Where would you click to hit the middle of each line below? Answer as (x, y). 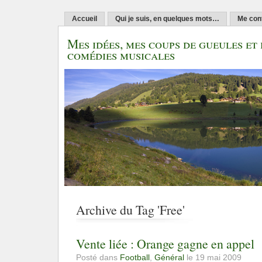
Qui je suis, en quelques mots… (167, 19)
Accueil (85, 19)
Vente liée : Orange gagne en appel (165, 244)
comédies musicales (121, 55)
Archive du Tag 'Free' (130, 210)
